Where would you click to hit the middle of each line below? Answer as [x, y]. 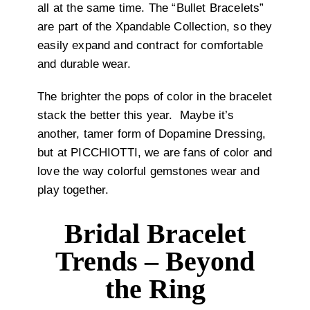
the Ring [155, 289]
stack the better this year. [105, 116]
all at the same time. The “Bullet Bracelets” [151, 8]
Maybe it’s [207, 116]
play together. [73, 190]
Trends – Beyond [155, 262]
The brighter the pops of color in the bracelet [155, 97]
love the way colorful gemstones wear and [148, 172]
